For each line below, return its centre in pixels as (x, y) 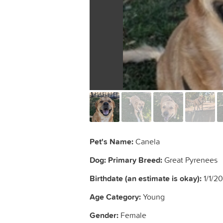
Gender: (104, 216)
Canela (147, 142)
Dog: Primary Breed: (126, 160)
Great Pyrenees (190, 160)
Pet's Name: (111, 142)
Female (132, 215)
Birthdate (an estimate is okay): (146, 179)
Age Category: (115, 197)
